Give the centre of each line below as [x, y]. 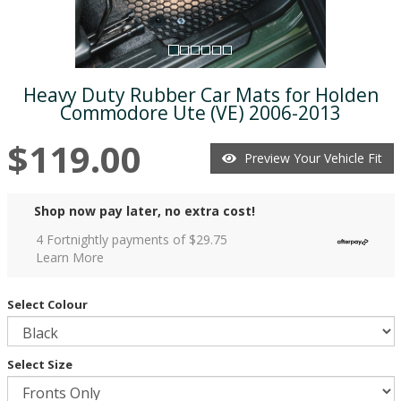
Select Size [39, 364]
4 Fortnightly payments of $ [115, 239]
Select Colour [47, 304]
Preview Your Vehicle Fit [314, 158]
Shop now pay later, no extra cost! [144, 210]
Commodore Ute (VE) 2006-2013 [200, 112]
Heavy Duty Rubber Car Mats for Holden [200, 94]
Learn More [69, 257]
